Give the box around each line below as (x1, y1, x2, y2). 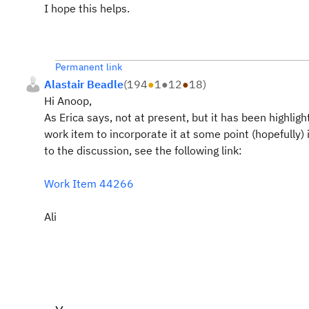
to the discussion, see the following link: (44, 143, 242, 157)
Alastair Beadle (44, 77, 123, 91)
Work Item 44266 (44, 177, 134, 190)
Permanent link (55, 61, 123, 73)
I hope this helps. (44, 1, 130, 15)
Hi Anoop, (44, 94, 92, 108)
